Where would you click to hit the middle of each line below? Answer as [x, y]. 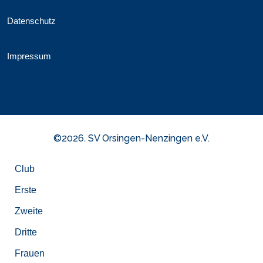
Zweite [29, 211]
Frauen [30, 253]
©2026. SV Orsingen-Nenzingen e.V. [131, 138]
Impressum [29, 56]
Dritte [26, 232]
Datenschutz [31, 21]
